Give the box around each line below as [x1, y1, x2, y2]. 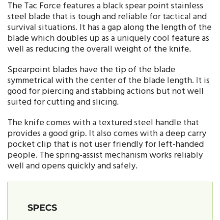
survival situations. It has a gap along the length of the [7, 21, 212, 35]
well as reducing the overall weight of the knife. [7, 42, 191, 57]
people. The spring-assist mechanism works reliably [7, 148, 203, 163]
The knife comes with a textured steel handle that [7, 116, 199, 131]
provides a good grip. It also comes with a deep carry [7, 127, 206, 141]
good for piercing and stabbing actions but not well [7, 84, 204, 99]
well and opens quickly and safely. [7, 159, 137, 174]
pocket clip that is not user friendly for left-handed [7, 137, 204, 152]
